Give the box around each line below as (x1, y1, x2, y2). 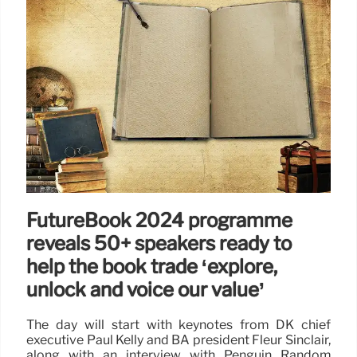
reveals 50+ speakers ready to (26, 231, 292, 255)
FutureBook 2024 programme (26, 208, 292, 232)
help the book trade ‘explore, (26, 254, 277, 278)
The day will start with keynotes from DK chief (26, 316, 331, 332)
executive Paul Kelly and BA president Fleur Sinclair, (26, 331, 331, 347)
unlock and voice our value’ (26, 277, 265, 301)
